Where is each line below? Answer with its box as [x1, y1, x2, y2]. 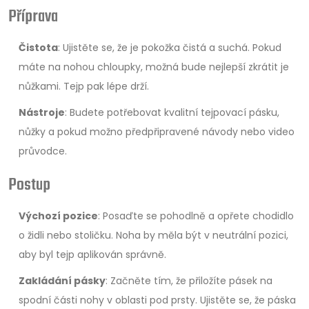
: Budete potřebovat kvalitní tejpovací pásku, [65, 106, 279, 119]
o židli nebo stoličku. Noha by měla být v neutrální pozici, [19, 228, 288, 242]
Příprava [8, 4, 58, 30]
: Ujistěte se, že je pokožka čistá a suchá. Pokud [58, 41, 281, 54]
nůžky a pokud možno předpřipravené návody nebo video [19, 125, 295, 139]
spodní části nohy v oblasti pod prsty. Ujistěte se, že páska [19, 293, 296, 307]
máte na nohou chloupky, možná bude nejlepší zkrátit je [19, 60, 289, 74]
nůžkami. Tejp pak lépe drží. [19, 79, 149, 93]
